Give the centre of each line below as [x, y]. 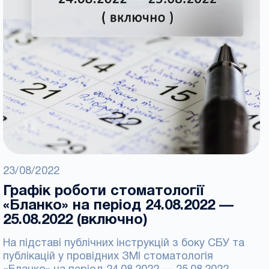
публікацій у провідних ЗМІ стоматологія [108, 257]
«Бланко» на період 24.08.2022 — [118, 206]
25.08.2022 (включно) [75, 220]
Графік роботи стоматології [104, 192]
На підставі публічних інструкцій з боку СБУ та [124, 243]
